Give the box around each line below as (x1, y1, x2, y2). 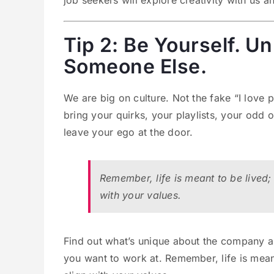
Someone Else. (64, 54, 207, 78)
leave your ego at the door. (64, 126, 193, 138)
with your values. (100, 189, 182, 201)
